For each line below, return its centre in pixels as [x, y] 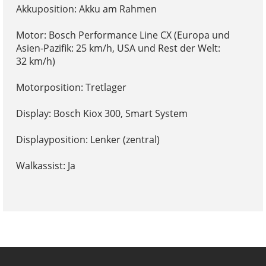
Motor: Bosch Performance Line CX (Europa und [123, 35]
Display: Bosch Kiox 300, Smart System [102, 113]
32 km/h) [35, 61]
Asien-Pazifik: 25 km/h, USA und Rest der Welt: [118, 48]
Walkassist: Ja [45, 165]
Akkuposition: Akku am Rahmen [86, 9]
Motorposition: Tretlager [71, 87]
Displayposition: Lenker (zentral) [88, 139]
